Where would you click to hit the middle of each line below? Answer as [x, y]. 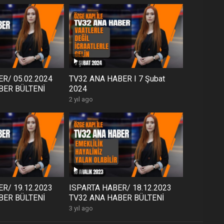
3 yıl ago [81, 208]
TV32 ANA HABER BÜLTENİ [116, 197]
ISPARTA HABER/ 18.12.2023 [120, 187]
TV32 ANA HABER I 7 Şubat [117, 79]
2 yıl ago [81, 99]
